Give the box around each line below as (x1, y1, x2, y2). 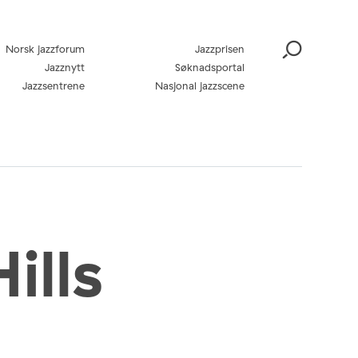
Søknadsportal (175, 61, 245, 74)
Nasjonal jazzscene (155, 79, 245, 92)
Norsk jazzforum (6, 42, 85, 55)
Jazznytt (45, 61, 85, 74)
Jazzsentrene (22, 79, 85, 92)
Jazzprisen (195, 42, 245, 55)
